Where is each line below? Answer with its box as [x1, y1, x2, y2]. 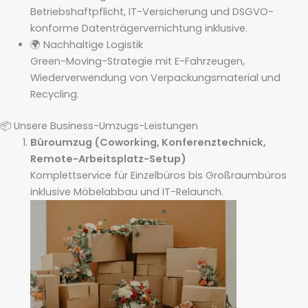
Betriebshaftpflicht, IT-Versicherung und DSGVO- [30, 5, 274, 19]
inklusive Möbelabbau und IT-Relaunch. [30, 185, 223, 199]
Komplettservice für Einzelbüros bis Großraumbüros [30, 168, 287, 183]
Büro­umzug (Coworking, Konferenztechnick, [30, 135, 266, 150]
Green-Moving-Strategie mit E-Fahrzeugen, [30, 54, 245, 69]
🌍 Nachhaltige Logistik [30, 38, 143, 52]
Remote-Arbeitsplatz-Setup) [30, 152, 186, 166]
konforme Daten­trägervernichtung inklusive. [30, 21, 247, 36]
